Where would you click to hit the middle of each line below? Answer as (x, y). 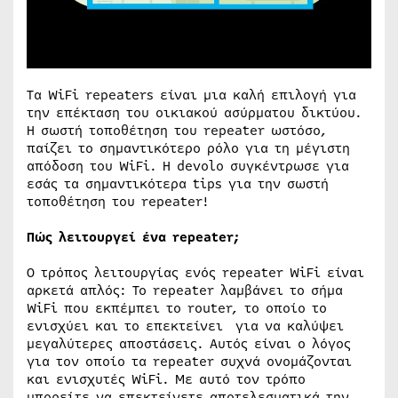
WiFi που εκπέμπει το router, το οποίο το (177, 308)
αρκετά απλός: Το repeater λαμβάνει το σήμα (185, 290)
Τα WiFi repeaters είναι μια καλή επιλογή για (191, 95)
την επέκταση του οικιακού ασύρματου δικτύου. (194, 112)
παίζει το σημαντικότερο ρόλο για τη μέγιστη (188, 148)
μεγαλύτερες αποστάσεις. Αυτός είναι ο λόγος (189, 343)
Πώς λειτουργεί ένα (99, 237)
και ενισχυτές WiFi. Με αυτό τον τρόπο (166, 379)
